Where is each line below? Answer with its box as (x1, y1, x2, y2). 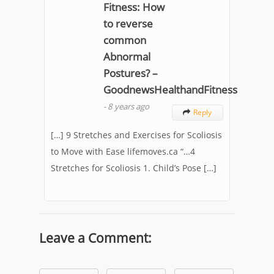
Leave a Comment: (39, 229, 152, 246)
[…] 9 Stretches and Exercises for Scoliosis (51, 128, 223, 141)
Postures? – (103, 65, 158, 80)
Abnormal (103, 49, 150, 64)
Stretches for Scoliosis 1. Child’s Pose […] (51, 161, 217, 174)
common (103, 32, 146, 47)
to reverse (103, 16, 153, 31)
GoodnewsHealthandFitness (103, 82, 237, 97)
